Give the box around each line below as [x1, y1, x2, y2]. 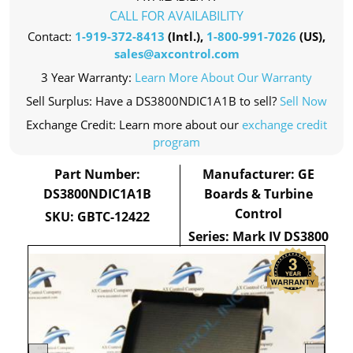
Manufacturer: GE [203, 165, 315, 183]
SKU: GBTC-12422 [45, 208, 150, 225]
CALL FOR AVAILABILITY [110, 7, 243, 24]
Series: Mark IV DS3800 [188, 228, 329, 245]
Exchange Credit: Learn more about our [26, 117, 242, 132]
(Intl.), [165, 28, 206, 44]
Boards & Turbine [204, 185, 314, 203]
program [153, 134, 200, 150]
